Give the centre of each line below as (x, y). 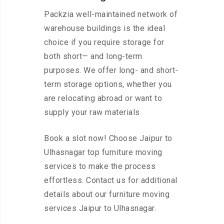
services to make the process (100, 166)
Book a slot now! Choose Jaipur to (108, 138)
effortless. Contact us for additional (111, 180)
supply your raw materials (92, 112)
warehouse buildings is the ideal (104, 28)
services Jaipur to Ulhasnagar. (100, 208)
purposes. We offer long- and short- (111, 70)
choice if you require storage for (104, 42)
